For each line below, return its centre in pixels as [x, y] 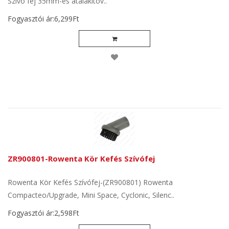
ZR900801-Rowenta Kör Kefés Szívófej [81, 158]
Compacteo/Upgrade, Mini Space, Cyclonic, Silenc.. [91, 195]
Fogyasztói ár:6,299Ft [43, 19]
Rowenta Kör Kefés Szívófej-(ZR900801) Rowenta [90, 182]
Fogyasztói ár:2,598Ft [43, 213]
